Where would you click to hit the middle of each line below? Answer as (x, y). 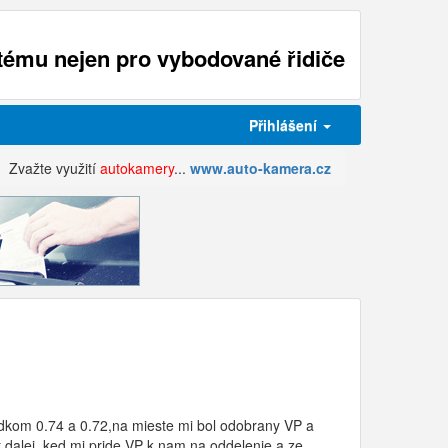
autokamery (137, 168)
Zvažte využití (54, 168)
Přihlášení (285, 125)
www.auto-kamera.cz (260, 168)
